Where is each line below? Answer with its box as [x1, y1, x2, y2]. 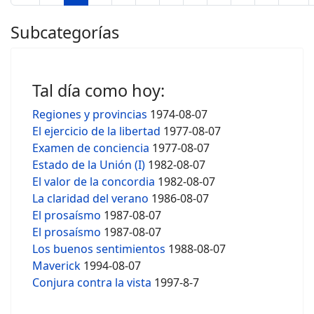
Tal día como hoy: [32, 79, 165, 102]
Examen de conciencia [32, 140, 149, 156]
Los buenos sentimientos [32, 241, 165, 257]
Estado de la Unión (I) [32, 157, 145, 172]
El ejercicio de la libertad [32, 123, 161, 139]
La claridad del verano [32, 191, 149, 206]
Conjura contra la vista [32, 275, 151, 290]
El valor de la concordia [32, 174, 155, 189]
